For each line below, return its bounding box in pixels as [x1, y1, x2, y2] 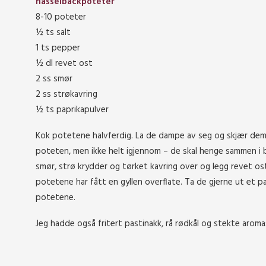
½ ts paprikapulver [36, 103, 109, 117]
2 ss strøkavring [36, 87, 97, 102]
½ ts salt [36, 26, 71, 40]
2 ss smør [36, 72, 72, 86]
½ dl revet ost [36, 56, 93, 71]
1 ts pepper [36, 41, 80, 55]
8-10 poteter [36, 10, 86, 24]
